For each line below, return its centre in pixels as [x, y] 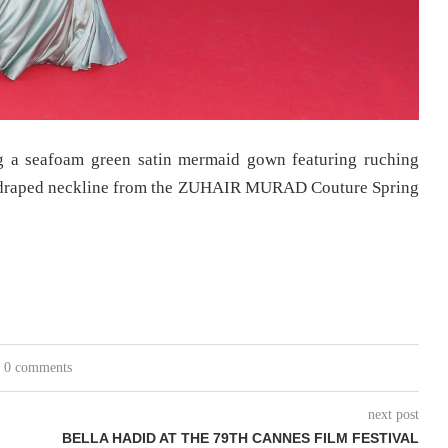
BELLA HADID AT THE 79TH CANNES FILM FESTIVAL [240, 437]
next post [393, 414]
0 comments [38, 367]
